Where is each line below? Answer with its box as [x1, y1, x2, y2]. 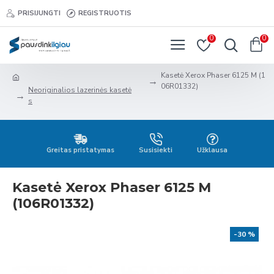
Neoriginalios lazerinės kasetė [28, 85, 131, 95]
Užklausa [197, 146, 228, 155]
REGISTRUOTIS [78, 8, 131, 18]
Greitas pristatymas [46, 146, 114, 155]
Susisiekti [139, 146, 172, 155]
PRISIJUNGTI [18, 8, 61, 18]
